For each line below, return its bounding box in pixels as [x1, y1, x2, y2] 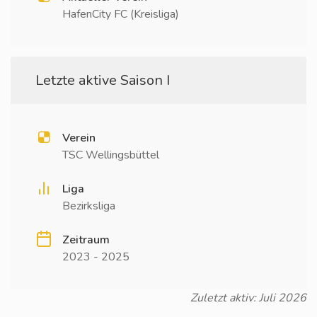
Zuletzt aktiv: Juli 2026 [190, 290, 306, 306]
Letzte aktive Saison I [35, 71, 170, 90]
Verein [62, 130, 96, 146]
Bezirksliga [62, 198, 115, 214]
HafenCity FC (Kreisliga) [62, 6, 179, 22]
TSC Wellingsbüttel [62, 147, 159, 163]
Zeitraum [62, 232, 110, 248]
